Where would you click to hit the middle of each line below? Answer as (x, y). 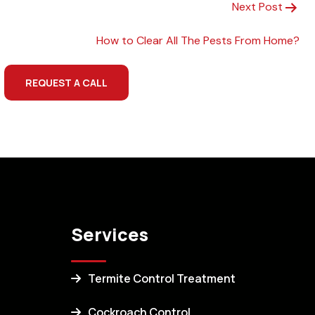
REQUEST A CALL (66, 82)
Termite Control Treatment (162, 278)
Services (110, 234)
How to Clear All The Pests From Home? (198, 40)
